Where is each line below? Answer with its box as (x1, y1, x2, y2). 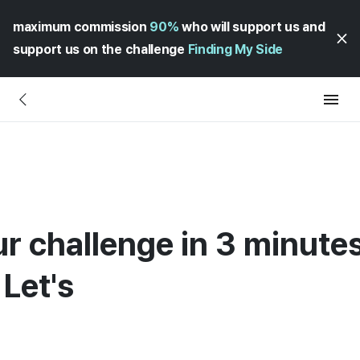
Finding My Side (187, 42, 284, 57)
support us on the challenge (13, 42, 188, 57)
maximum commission (13, 19, 150, 35)
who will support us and (178, 19, 325, 35)
